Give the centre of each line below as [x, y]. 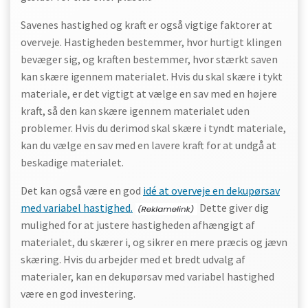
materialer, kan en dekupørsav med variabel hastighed [147, 276]
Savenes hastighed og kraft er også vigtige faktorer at [146, 25]
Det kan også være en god [82, 190]
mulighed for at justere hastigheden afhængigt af [138, 225]
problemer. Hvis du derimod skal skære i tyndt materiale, [153, 128]
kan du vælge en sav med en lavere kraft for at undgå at [148, 145]
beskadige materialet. [72, 162]
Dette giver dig [233, 208]
